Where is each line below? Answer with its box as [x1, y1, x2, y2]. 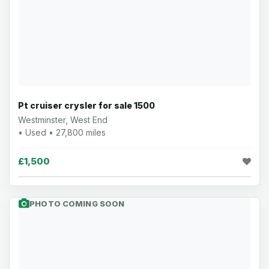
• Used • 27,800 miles [18, 127, 106, 138]
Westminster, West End [18, 115, 107, 125]
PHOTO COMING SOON [29, 199, 125, 208]
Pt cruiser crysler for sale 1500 [18, 100, 155, 110]
